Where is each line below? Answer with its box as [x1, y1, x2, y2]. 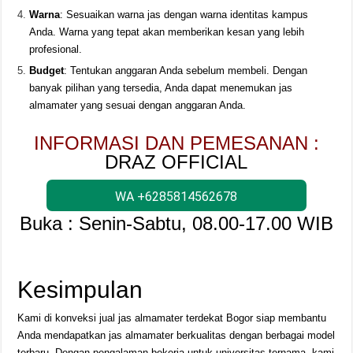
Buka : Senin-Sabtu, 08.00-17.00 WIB [19, 213, 333, 235]
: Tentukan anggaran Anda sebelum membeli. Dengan [64, 65, 308, 77]
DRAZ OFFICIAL [105, 151, 248, 173]
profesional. [29, 43, 83, 56]
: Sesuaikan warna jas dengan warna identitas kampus [60, 9, 309, 21]
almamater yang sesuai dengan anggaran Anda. [29, 99, 247, 112]
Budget [29, 65, 65, 77]
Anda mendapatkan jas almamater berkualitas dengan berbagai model [17, 329, 336, 342]
